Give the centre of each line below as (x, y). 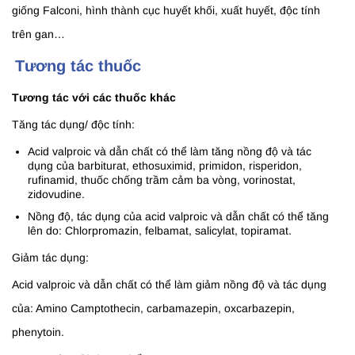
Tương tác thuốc (78, 66)
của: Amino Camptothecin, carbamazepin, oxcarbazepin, (153, 309)
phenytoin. (38, 332)
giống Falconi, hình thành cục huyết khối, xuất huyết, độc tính (166, 11)
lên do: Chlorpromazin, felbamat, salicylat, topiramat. (160, 231)
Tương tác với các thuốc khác (94, 98)
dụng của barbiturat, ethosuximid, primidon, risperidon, (165, 166)
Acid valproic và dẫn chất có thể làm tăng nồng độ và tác (170, 152)
